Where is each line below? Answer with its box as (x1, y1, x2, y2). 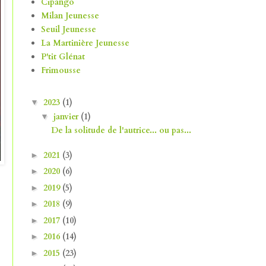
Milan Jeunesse (40, 10, 99, 22)
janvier (53, 111, 81, 123)
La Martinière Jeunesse (40, 37, 129, 49)
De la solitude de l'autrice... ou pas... (50, 125, 191, 137)
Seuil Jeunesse (40, 24, 96, 36)
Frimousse (40, 65, 81, 77)
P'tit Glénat (40, 51, 85, 63)
